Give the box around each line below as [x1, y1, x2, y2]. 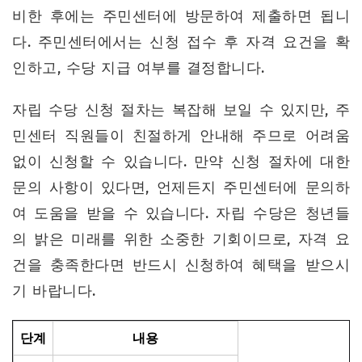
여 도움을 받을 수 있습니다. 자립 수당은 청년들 [12, 204, 350, 223]
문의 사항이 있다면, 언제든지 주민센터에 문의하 [12, 179, 350, 197]
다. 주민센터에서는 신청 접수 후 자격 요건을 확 [12, 33, 350, 52]
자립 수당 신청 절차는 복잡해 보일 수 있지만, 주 [12, 101, 350, 120]
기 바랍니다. [12, 282, 96, 301]
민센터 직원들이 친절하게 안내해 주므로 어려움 [12, 127, 350, 145]
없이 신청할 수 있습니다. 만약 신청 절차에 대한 [12, 153, 350, 171]
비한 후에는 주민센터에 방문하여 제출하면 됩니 [12, 7, 350, 26]
